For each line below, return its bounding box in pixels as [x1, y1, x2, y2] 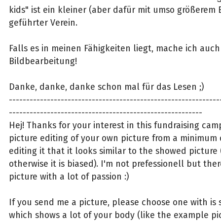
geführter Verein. [8, 17, 77, 28]
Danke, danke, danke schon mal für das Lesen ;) [8, 81, 204, 92]
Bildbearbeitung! [8, 55, 77, 67]
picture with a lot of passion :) [8, 171, 129, 182]
